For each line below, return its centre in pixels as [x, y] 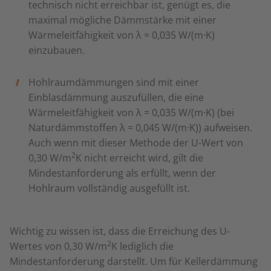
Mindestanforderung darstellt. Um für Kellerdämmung [134, 261]
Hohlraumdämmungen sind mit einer [113, 82]
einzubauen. [57, 50]
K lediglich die [142, 246]
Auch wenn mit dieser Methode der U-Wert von [135, 143]
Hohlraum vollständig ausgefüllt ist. [110, 188]
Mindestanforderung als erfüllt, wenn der [122, 173]
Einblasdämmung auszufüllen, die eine [116, 97]
